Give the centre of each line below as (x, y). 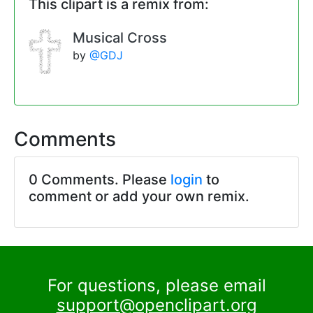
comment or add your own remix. (139, 196)
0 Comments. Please (100, 179)
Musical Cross (119, 37)
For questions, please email (156, 285)
